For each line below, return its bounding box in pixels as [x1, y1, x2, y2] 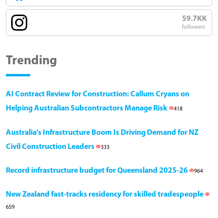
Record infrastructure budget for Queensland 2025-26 [6, 167, 189, 175]
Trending [6, 54, 57, 68]
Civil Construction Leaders [6, 143, 96, 151]
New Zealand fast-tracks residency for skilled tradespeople [6, 191, 205, 199]
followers [182, 24, 205, 31]
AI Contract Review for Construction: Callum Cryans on [6, 91, 189, 99]
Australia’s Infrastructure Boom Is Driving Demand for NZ [6, 129, 199, 137]
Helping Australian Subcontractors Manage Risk [6, 105, 169, 113]
